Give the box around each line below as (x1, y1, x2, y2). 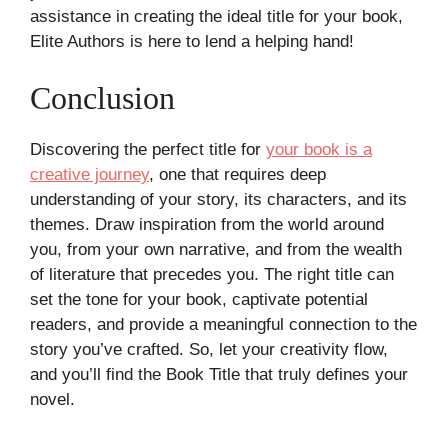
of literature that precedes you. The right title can (30, 265, 394, 285)
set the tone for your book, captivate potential (30, 290, 368, 310)
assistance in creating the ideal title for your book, (30, 6, 403, 26)
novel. (30, 390, 75, 410)
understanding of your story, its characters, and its (30, 190, 407, 210)
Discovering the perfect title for (30, 140, 266, 160)
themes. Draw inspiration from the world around (30, 215, 384, 235)
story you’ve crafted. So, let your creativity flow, (30, 340, 388, 360)
